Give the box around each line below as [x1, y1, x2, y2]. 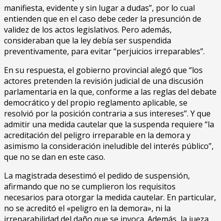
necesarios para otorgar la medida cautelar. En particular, [4, 191, 216, 203]
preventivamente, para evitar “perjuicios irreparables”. [4, 45, 205, 57]
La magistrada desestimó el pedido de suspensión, [4, 170, 190, 181]
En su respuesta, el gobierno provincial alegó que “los [4, 64, 203, 75]
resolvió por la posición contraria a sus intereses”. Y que [4, 108, 211, 119]
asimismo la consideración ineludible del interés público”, [4, 140, 214, 151]
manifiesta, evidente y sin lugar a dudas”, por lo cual [4, 2, 195, 13]
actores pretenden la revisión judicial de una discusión [4, 75, 203, 86]
